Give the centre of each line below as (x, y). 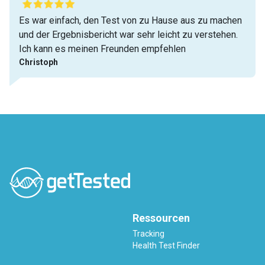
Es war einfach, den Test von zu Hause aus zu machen (130, 20)
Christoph (38, 62)
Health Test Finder (166, 245)
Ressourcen (161, 218)
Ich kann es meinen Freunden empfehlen (102, 49)
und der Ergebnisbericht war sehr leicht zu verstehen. (128, 34)
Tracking (148, 233)
